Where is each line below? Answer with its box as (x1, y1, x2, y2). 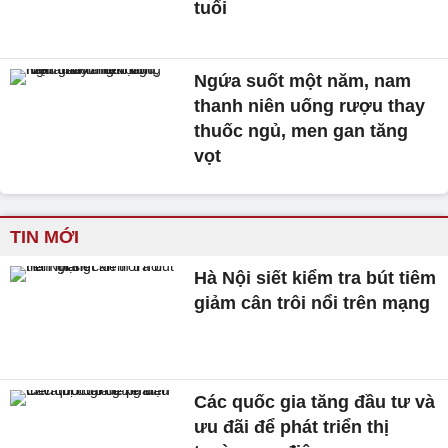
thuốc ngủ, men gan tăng (194, 121, 409, 142)
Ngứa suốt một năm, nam (194, 71, 412, 92)
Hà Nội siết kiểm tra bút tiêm (194, 268, 437, 289)
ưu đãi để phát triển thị (194, 417, 390, 438)
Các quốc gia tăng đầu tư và (194, 392, 436, 413)
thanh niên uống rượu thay (194, 96, 426, 117)
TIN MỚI (10, 227, 79, 248)
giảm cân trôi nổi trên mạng (194, 293, 431, 314)
